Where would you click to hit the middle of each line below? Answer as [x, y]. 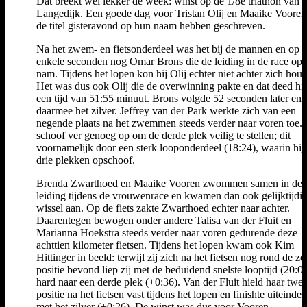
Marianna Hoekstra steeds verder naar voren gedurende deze [167, 232]
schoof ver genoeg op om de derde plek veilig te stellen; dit [163, 135]
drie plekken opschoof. [86, 160]
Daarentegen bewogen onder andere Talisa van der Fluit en [164, 220]
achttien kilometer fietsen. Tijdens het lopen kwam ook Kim [165, 245]
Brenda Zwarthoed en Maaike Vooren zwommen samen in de [169, 183]
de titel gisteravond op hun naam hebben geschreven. [151, 25]
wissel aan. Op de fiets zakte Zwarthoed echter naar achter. [163, 208]
